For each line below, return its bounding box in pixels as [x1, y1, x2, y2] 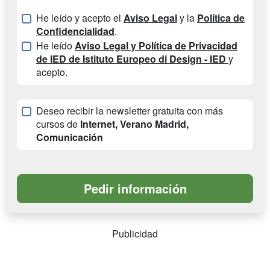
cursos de [36, 117, 80, 131]
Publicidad [112, 227, 158, 241]
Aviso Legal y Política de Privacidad [75, 39, 237, 53]
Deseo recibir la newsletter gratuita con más [36, 104, 223, 118]
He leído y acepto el [36, 11, 124, 25]
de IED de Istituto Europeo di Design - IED [36, 52, 228, 66]
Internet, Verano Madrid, [80, 117, 189, 131]
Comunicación [36, 130, 103, 145]
